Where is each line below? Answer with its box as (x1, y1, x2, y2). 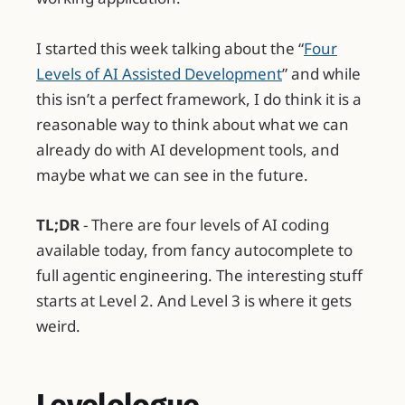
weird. (36, 315, 80, 336)
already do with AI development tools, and (36, 138, 339, 160)
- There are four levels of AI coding (80, 213, 329, 235)
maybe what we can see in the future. (36, 164, 308, 185)
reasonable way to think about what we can (36, 113, 349, 135)
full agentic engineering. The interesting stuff (36, 264, 363, 286)
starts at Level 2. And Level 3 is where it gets (36, 289, 352, 311)
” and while (282, 62, 361, 84)
